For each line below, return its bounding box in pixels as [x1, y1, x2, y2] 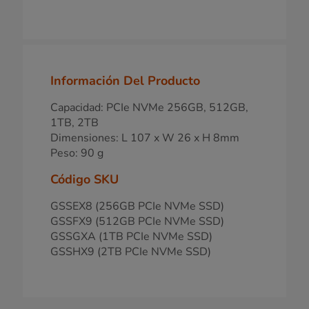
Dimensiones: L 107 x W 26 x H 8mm [50, 130, 239, 146]
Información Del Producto [50, 72, 200, 89]
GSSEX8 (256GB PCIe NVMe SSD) [50, 198, 224, 214]
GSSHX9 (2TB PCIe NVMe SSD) [50, 243, 211, 259]
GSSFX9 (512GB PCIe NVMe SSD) [50, 213, 224, 229]
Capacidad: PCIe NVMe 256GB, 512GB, [50, 99, 248, 115]
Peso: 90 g [50, 145, 103, 161]
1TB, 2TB [50, 114, 99, 130]
